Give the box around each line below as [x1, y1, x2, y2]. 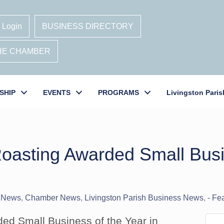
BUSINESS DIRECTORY [42, 22, 134, 30]
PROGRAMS [98, 88, 139, 96]
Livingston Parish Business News [84, 193, 203, 202]
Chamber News [25, 193, 80, 202]
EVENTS [43, 88, 70, 96]
